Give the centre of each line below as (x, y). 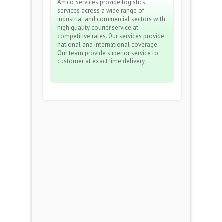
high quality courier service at (98, 28)
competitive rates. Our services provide (111, 36)
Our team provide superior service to (108, 53)
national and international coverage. (108, 44)
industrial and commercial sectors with (111, 19)
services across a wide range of (101, 11)
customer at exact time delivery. (102, 61)
